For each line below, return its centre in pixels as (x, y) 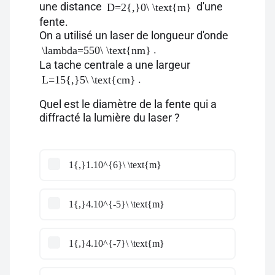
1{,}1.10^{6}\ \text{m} (115, 165)
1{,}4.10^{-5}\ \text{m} (117, 204)
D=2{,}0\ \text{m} (149, 7)
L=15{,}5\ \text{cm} (89, 80)
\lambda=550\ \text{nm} (96, 50)
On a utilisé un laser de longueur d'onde (134, 35)
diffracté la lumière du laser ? (110, 118)
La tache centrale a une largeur (115, 65)
